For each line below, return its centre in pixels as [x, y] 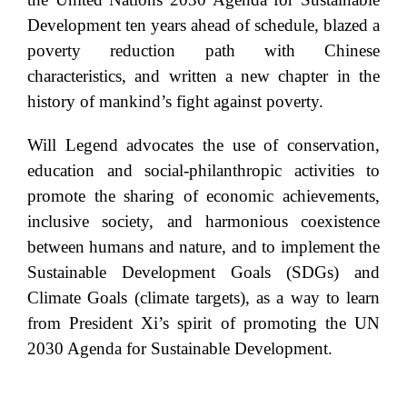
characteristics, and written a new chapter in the [203, 76]
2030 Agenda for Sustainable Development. [180, 349]
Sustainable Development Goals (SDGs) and [203, 273]
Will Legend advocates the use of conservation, [203, 145]
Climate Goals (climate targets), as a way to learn [203, 298]
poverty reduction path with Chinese [203, 51]
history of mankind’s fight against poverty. [175, 102]
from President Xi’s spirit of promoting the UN [203, 323]
